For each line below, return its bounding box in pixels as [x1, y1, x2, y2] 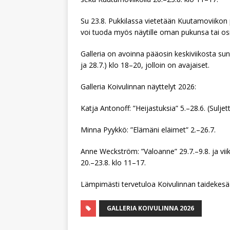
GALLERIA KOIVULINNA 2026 [107, 204, 194, 213]
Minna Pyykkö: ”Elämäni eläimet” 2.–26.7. [81, 125, 216, 135]
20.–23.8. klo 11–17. [81, 158, 146, 167]
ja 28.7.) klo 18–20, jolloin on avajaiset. [81, 60, 209, 70]
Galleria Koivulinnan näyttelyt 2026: [81, 82, 196, 91]
